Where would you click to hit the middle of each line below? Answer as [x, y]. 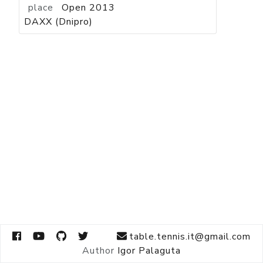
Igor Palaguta [149, 251]
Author [98, 251]
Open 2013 [89, 8]
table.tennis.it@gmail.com [190, 237]
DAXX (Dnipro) [58, 22]
